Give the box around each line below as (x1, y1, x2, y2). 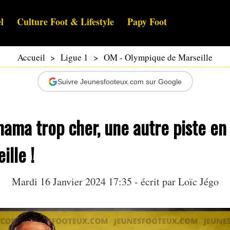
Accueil (17, 51, 45, 64)
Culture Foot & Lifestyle (17, 15, 114, 29)
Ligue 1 (61, 51, 88, 64)
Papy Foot (127, 15, 167, 29)
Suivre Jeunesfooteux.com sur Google (57, 77, 182, 86)
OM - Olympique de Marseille (104, 51, 213, 64)
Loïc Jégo (178, 175, 219, 189)
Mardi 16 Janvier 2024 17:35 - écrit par (11, 175, 178, 189)
